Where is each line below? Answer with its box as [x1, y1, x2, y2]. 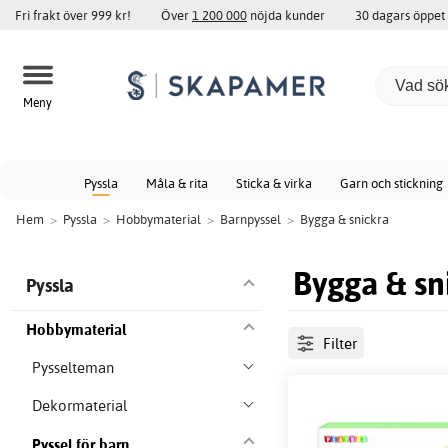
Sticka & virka [236, 175, 312, 191]
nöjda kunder [247, 7, 325, 23]
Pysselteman [32, 358, 115, 378]
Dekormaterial [32, 396, 128, 416]
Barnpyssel [220, 211, 281, 227]
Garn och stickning [340, 175, 443, 191]
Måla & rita [146, 175, 208, 191]
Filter [322, 333, 357, 353]
